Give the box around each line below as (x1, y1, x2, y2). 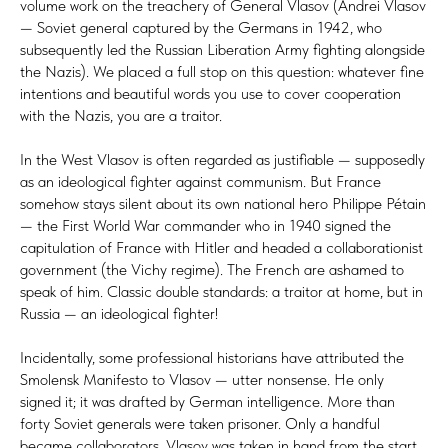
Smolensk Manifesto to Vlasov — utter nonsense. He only (20, 369, 384, 389)
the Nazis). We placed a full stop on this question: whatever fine (20, 61, 424, 81)
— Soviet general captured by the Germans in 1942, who (20, 17, 382, 37)
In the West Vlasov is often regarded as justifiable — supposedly (20, 149, 425, 169)
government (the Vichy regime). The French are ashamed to (20, 259, 404, 279)
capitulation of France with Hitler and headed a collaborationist (20, 237, 423, 257)
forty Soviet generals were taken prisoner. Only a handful (20, 413, 380, 433)
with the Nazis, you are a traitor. (20, 105, 222, 125)
